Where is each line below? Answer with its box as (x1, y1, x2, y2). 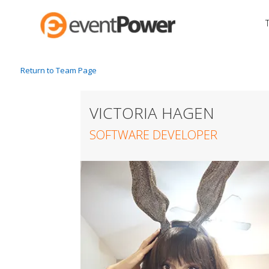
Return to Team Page (20, 65, 97, 76)
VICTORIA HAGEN (89, 102, 215, 124)
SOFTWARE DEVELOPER (89, 127, 218, 144)
